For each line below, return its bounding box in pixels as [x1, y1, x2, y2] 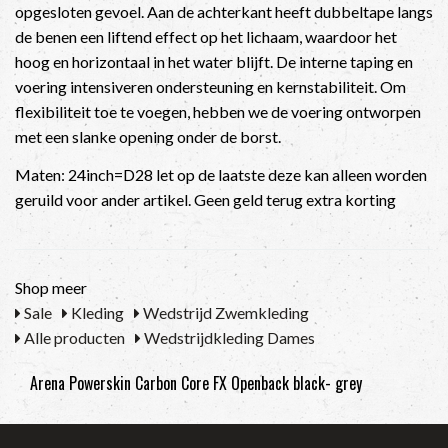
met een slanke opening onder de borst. [15, 127, 281, 146]
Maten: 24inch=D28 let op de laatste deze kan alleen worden [15, 164, 427, 184]
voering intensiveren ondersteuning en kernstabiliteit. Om [15, 77, 406, 96]
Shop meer [15, 278, 87, 297]
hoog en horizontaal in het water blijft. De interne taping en [15, 52, 413, 71]
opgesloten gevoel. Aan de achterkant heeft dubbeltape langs [15, 2, 433, 21]
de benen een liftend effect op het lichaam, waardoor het [15, 27, 397, 46]
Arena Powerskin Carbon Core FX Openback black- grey [30, 370, 362, 395]
